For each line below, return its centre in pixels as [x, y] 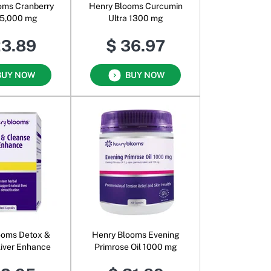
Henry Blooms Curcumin [135, 6]
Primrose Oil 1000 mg [135, 247]
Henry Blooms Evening [135, 234]
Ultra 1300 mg [135, 18]
